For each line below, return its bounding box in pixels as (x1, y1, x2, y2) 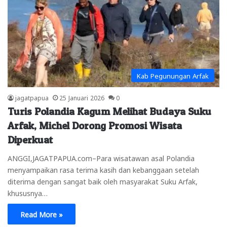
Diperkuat (8, 134, 53, 146)
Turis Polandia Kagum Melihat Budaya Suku (8, 105, 211, 118)
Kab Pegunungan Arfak (137, 71, 209, 80)
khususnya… (8, 188, 48, 197)
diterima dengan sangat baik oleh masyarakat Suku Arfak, (8, 177, 198, 185)
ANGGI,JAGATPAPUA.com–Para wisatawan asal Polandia (8, 154, 195, 162)
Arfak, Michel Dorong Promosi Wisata (8, 120, 182, 132)
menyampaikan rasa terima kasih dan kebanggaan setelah (8, 165, 199, 174)
